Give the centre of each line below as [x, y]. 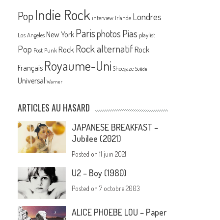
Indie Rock [63, 15]
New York [60, 35]
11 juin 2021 [113, 154]
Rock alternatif [105, 49]
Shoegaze [124, 69]
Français [30, 68]
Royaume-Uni [78, 66]
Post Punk [45, 50]
